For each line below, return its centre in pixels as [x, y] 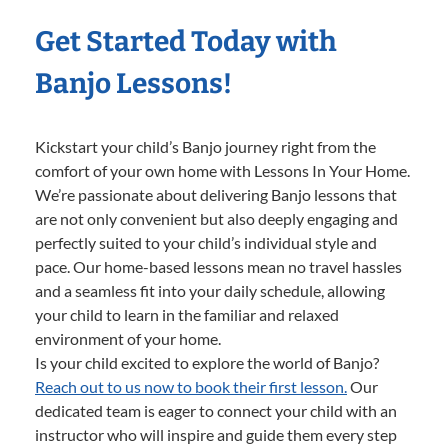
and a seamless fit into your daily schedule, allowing [210, 290]
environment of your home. [128, 338]
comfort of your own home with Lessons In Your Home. [222, 170]
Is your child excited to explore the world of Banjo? [207, 362]
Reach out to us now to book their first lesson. [191, 386]
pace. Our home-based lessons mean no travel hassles [218, 266]
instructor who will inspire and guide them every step [216, 434]
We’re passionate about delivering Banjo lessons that [216, 194]
